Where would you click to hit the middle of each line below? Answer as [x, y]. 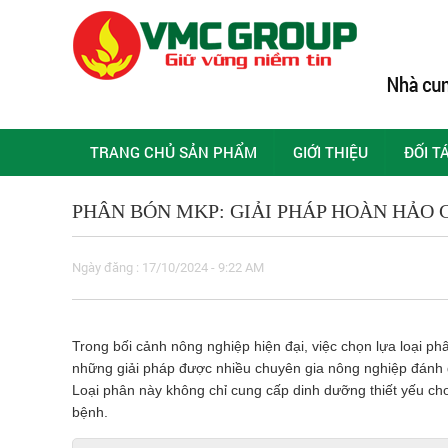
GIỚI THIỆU [330, 151]
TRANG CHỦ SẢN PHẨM [173, 151]
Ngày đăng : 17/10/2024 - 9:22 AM [168, 267]
